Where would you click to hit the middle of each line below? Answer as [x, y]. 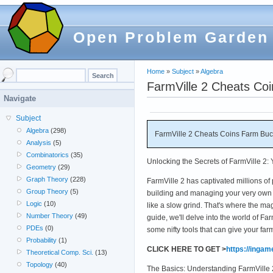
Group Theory [48, 191]
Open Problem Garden [171, 37]
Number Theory [50, 216]
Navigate [20, 98]
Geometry [41, 167]
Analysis [39, 143]
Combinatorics [48, 155]
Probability [42, 240]
